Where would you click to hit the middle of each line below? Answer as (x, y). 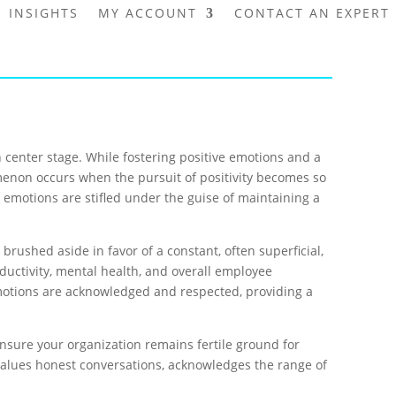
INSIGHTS (44, 13)
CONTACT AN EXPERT (312, 13)
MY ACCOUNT (148, 13)
